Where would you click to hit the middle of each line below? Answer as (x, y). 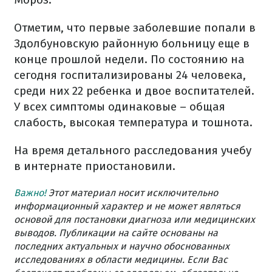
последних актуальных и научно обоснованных (122, 246)
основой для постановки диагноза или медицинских (134, 219)
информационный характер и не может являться (127, 206)
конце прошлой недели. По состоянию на (129, 59)
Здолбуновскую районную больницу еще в (132, 43)
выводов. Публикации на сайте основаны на (116, 233)
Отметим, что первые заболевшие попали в (135, 28)
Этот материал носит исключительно (132, 193)
